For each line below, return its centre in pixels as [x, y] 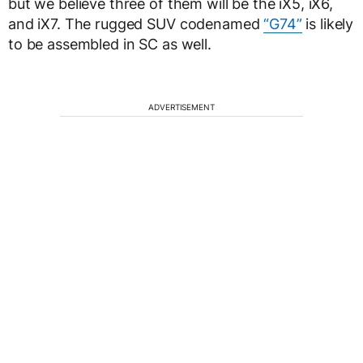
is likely [328, 24]
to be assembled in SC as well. [110, 45]
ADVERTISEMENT [181, 107]
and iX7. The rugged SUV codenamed [136, 24]
